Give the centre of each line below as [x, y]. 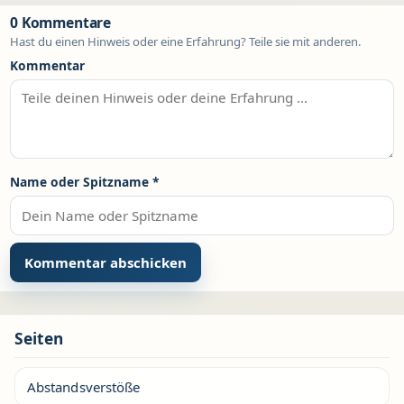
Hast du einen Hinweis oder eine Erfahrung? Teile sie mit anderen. [186, 42]
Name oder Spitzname [81, 182]
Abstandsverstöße [84, 387]
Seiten [39, 339]
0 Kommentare [61, 23]
